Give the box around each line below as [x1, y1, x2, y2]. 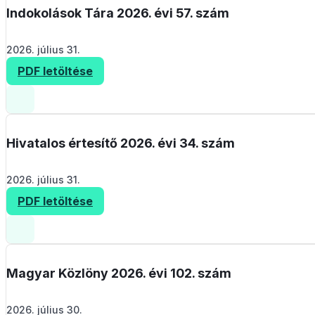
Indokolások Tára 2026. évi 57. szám [6, 5, 229, 20]
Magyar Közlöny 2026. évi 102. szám [6, 265, 231, 281]
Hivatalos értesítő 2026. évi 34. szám [6, 135, 235, 150]
